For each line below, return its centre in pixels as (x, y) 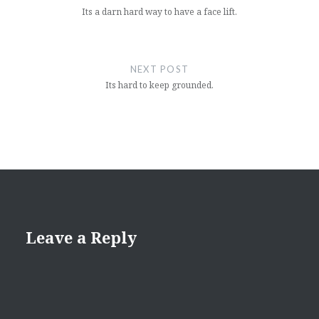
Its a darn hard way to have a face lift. (159, 12)
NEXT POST (159, 69)
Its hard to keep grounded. (159, 85)
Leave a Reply (81, 237)
